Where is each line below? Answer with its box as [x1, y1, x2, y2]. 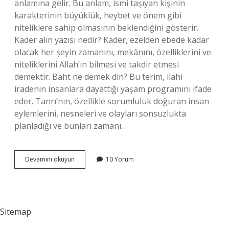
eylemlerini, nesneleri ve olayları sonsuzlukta [14, 108, 186, 119]
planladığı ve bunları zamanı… [14, 120, 127, 131]
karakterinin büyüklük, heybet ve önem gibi [14, 10, 181, 21]
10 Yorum [106, 155, 134, 164]
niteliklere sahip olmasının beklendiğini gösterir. [14, 22, 198, 33]
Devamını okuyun [25, 155, 75, 164]
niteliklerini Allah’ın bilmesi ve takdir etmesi [14, 59, 179, 70]
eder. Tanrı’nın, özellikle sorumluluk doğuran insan [14, 96, 209, 107]
